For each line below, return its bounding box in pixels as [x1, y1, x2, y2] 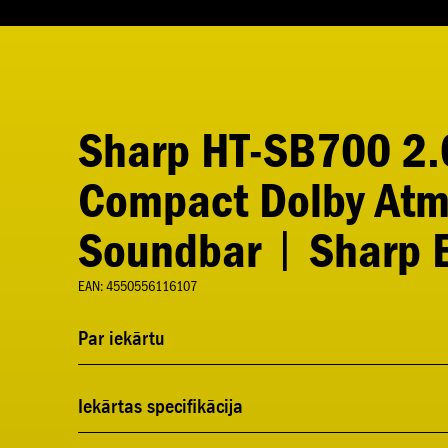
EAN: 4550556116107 [78, 278, 197, 295]
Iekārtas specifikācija [78, 394, 243, 418]
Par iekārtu [78, 326, 165, 350]
